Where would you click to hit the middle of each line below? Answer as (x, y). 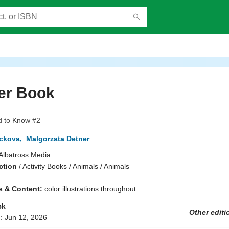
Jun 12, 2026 (26, 217)
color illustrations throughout (90, 189)
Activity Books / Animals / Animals (76, 166)
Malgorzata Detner (58, 139)
